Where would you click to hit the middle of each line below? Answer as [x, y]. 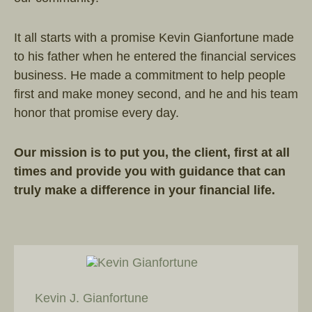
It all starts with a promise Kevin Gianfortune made [154, 38]
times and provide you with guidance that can [150, 172]
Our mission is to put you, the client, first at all [152, 153]
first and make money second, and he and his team [156, 94]
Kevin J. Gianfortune [92, 298]
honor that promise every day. [96, 113]
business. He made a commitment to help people [150, 76]
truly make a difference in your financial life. [146, 190]
